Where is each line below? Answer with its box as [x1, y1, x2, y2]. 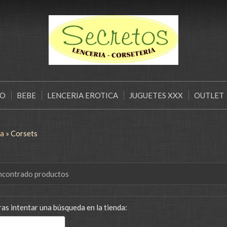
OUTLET [194, 91, 224, 100]
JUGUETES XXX [129, 91, 183, 100]
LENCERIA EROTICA [47, 91, 119, 100]
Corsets [10, 129, 37, 138]
